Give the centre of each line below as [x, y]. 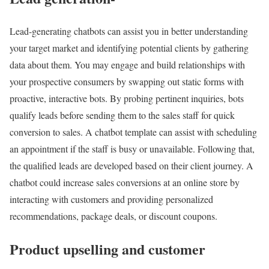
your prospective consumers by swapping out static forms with [127, 81]
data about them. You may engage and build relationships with [127, 64]
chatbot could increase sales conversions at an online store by [125, 182]
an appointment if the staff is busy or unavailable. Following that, [132, 148]
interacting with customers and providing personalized [111, 199]
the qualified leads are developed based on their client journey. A [131, 165]
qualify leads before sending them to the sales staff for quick [122, 115]
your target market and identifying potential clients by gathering [129, 47]
